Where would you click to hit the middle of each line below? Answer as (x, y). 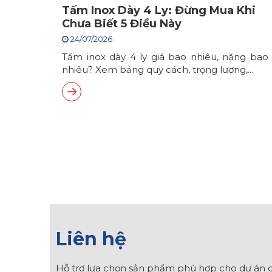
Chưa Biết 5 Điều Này (122, 24)
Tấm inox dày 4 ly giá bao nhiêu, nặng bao (165, 57)
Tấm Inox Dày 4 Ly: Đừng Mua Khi (159, 10)
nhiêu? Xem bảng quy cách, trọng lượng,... (158, 70)
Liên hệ (91, 239)
